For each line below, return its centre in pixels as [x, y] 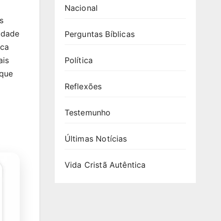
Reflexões [83, 86]
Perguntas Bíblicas [100, 34]
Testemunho [88, 112]
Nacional [81, 8]
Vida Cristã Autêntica [105, 165]
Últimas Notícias [96, 138]
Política [79, 60]
